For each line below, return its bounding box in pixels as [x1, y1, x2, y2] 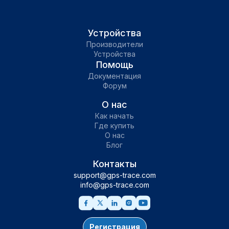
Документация [88, 72, 141, 80]
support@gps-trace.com [73, 171, 156, 179]
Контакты [93, 158, 136, 169]
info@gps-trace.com [80, 180, 149, 189]
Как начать [95, 111, 134, 120]
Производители [86, 40, 143, 49]
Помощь [96, 59, 133, 70]
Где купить [95, 121, 134, 130]
